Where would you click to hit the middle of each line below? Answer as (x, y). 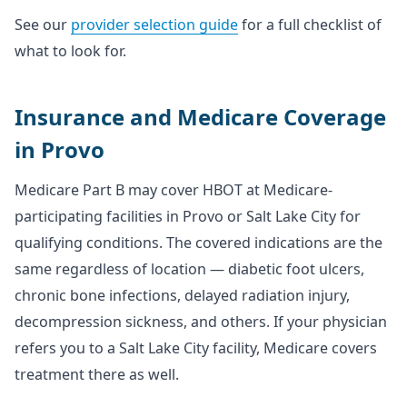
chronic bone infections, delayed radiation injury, (182, 295)
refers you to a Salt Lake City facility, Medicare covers (196, 348)
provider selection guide (154, 25)
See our (43, 25)
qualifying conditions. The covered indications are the (199, 243)
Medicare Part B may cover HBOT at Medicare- (174, 190)
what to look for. (70, 51)
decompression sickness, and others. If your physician (201, 322)
